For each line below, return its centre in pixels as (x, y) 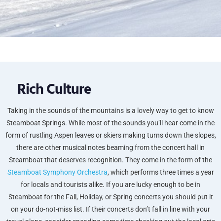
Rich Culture (54, 90)
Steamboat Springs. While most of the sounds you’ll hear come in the (110, 123)
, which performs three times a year (161, 172)
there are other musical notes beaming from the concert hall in (110, 148)
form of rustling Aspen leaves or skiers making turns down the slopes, (110, 135)
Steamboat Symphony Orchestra (57, 172)
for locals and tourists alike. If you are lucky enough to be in (110, 185)
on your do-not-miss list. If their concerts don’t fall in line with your (110, 209)
